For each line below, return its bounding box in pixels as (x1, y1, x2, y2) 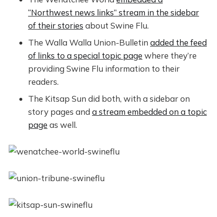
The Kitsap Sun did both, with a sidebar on (28, 93, 190, 104)
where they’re (142, 50, 197, 61)
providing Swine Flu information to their (28, 63, 180, 74)
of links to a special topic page (28, 50, 142, 61)
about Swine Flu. (83, 20, 149, 31)
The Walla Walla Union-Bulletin (28, 37, 150, 47)
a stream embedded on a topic (92, 107, 207, 117)
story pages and (28, 107, 92, 117)
